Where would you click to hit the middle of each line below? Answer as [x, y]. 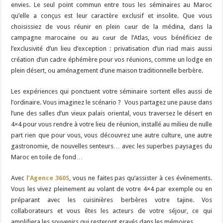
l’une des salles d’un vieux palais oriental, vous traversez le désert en [111, 113]
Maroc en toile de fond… [47, 157]
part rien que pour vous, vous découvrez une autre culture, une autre [111, 135]
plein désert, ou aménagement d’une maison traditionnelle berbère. [107, 70]
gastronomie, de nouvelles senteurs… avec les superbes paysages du [111, 146]
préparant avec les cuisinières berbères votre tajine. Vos [111, 200]
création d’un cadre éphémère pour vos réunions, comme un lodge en [111, 59]
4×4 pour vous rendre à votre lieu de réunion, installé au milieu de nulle [111, 124]
